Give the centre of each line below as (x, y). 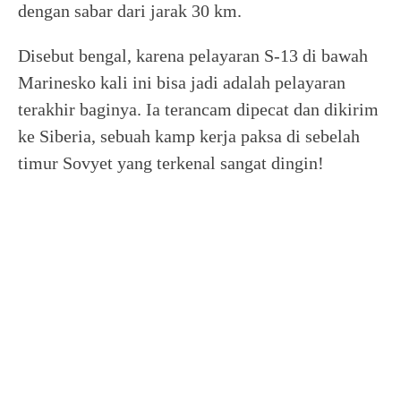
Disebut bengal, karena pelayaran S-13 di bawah (193, 55)
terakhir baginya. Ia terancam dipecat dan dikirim (198, 109)
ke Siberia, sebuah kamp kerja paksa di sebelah (189, 136)
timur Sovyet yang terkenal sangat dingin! (171, 163)
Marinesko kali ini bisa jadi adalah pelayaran (182, 82)
